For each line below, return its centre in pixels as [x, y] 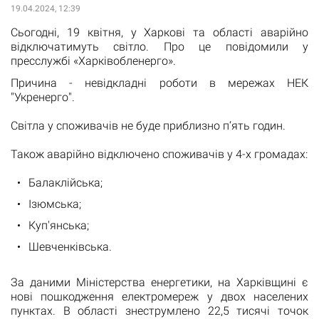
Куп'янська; [59, 225]
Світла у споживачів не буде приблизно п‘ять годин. [148, 125]
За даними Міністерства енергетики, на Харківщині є [159, 282]
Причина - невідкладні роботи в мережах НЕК [159, 83]
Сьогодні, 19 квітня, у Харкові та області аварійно [159, 32]
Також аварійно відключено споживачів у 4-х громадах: [159, 154]
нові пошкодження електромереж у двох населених [159, 296]
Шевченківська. [70, 246]
